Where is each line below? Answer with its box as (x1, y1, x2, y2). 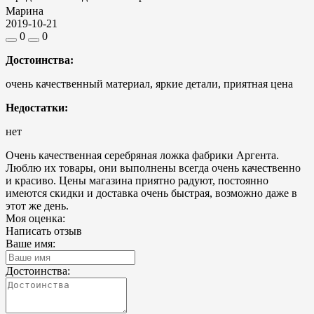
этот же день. (6, 200, 69, 212)
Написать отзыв (6, 225, 82, 238)
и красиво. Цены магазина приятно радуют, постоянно (6, 175, 268, 187)
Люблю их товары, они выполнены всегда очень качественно (6, 162, 301, 175)
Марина (6, 5, 43, 18)
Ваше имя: (6, 238, 55, 250)
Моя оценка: (6, 212, 65, 225)
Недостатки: (6, 102, 68, 114)
